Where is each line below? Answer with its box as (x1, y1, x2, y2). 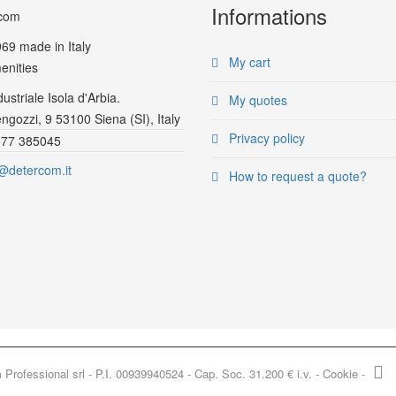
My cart (225, 53, 270, 71)
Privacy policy (225, 129, 305, 147)
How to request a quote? (225, 167, 367, 185)
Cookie (322, 365, 358, 382)
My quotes (225, 91, 287, 109)
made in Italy (19, 37, 91, 55)
